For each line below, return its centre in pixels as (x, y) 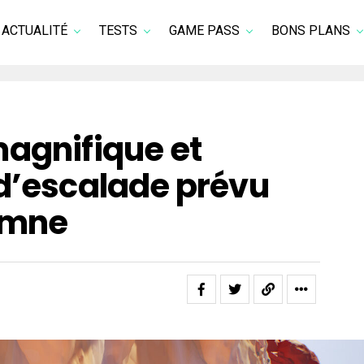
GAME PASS (204, 30)
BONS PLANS (311, 30)
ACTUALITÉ (35, 30)
